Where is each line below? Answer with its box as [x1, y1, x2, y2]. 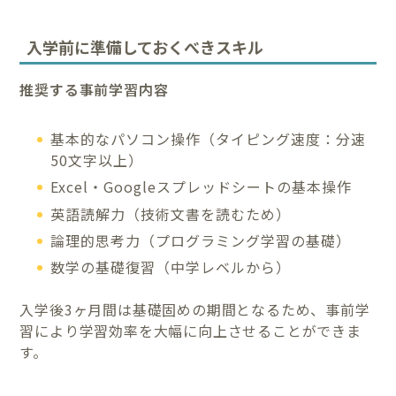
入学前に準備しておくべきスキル [27, 34, 264, 58]
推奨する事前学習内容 [19, 78, 169, 100]
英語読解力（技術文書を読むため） [50, 202, 292, 225]
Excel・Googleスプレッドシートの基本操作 [50, 176, 353, 198]
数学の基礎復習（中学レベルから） [50, 256, 292, 278]
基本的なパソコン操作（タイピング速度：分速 [50, 127, 367, 149]
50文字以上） [50, 148, 144, 171]
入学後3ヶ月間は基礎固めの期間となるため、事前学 [19, 299, 370, 321]
